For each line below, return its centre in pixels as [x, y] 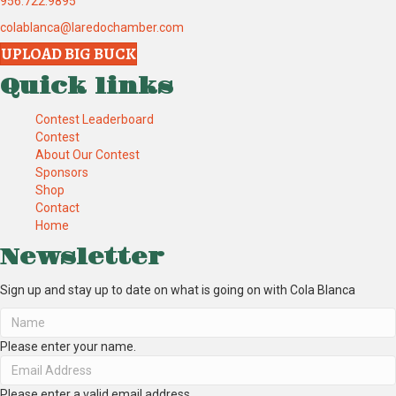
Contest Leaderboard [95, 119]
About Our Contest [88, 154]
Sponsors [62, 172]
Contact [57, 207]
